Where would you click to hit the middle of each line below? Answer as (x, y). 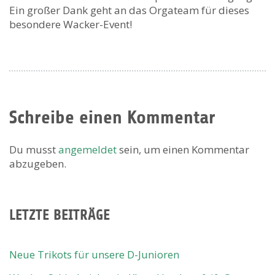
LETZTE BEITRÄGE (60, 215)
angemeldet (87, 150)
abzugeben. (38, 164)
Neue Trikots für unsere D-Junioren (94, 255)
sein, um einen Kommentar (183, 150)
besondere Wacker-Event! (71, 25)
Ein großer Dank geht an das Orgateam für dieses (129, 10)
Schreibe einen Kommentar (112, 118)
